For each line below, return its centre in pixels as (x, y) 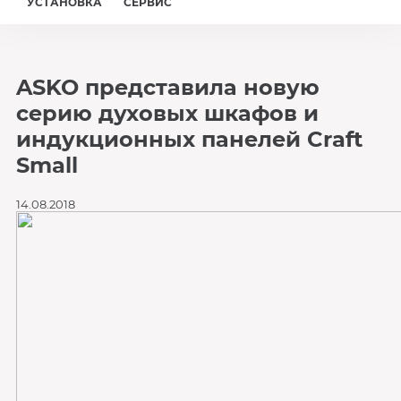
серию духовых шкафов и (167, 113)
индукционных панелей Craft (189, 139)
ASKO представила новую (167, 87)
